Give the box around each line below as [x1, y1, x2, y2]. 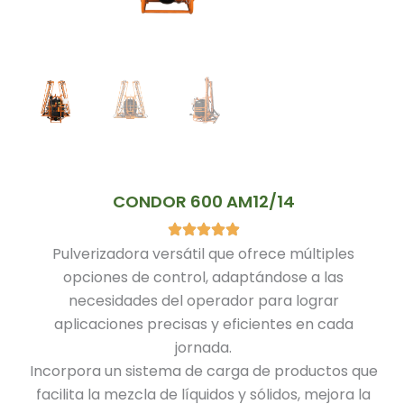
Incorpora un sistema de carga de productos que [29, 361, 378, 382]
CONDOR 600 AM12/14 [112, 189, 295, 213]
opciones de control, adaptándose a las [63, 267, 344, 289]
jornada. [175, 337, 232, 359]
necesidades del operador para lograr [68, 290, 339, 312]
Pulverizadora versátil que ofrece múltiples [52, 243, 354, 265]
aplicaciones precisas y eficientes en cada [53, 314, 353, 335]
